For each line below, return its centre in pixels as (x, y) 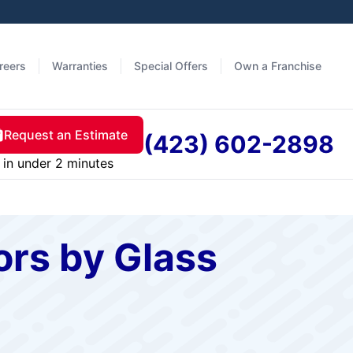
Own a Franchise (278, 66)
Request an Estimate (66, 135)
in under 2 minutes (58, 163)
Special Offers (171, 66)
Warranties (80, 66)
